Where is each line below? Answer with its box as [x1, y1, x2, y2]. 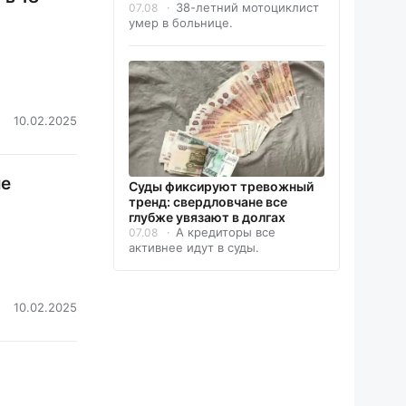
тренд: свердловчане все [129, 194, 287, 210]
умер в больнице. [129, 15, 233, 31]
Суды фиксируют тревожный [129, 179, 314, 195]
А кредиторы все [176, 225, 275, 240]
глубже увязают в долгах [129, 209, 285, 226]
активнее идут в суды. [129, 240, 259, 256]
